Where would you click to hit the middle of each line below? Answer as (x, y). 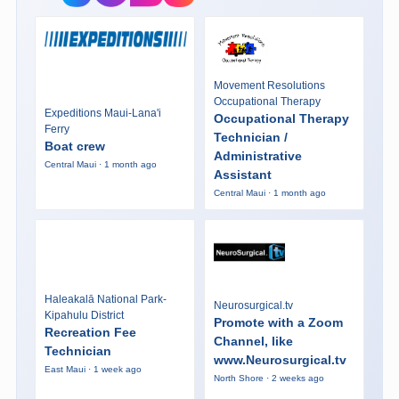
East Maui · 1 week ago (93, 369)
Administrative (257, 155)
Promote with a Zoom (278, 323)
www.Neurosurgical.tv (280, 360)
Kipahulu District (84, 315)
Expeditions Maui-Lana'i (102, 114)
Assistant (242, 174)
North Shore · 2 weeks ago (269, 379)
